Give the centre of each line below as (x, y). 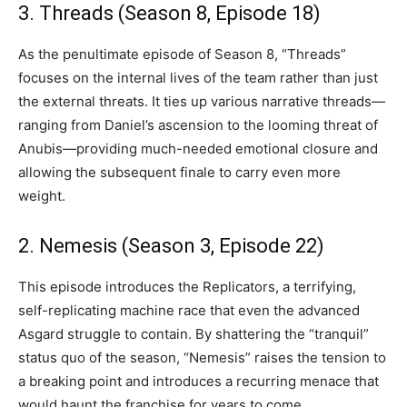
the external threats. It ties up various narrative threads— (202, 101)
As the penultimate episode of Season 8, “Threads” (182, 54)
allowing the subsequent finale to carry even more (179, 172)
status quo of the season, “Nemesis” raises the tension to (202, 357)
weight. (42, 195)
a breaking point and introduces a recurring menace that (199, 381)
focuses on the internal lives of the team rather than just (198, 77)
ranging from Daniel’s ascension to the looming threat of (198, 124)
